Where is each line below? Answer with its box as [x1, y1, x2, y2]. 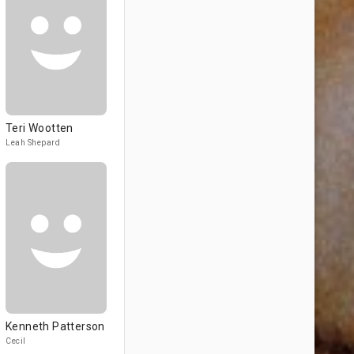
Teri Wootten [6, 122, 73, 134]
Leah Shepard [6, 138, 60, 147]
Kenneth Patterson [6, 320, 105, 333]
